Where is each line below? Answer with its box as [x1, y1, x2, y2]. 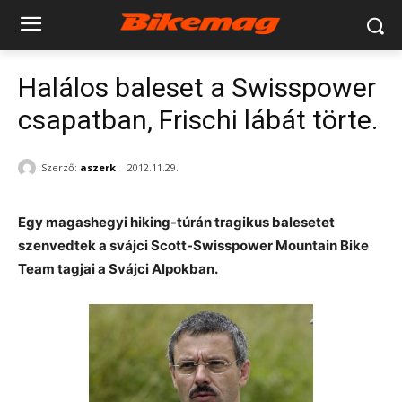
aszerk [80, 160, 116, 174]
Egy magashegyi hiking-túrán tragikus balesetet [18, 214, 335, 232]
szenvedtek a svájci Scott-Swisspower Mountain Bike [18, 237, 369, 255]
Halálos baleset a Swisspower [18, 72, 376, 103]
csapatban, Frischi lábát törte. [18, 104, 378, 135]
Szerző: [41, 160, 77, 174]
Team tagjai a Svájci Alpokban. [18, 260, 218, 278]
